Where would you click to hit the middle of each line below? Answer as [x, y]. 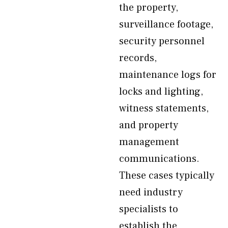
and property [149, 125]
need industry [151, 192]
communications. [159, 159]
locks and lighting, [161, 92]
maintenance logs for [168, 75]
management [149, 142]
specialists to [149, 209]
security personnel [162, 41]
